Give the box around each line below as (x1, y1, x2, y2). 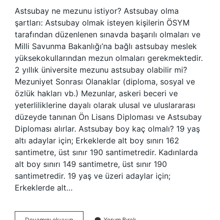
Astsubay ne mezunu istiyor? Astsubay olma (15, 6, 179, 16)
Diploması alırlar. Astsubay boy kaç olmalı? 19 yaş (15, 124, 200, 134)
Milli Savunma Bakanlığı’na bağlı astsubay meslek (15, 41, 197, 51)
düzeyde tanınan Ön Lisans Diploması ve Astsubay (15, 112, 202, 122)
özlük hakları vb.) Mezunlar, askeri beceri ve (15, 88, 178, 98)
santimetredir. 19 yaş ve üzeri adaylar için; (15, 171, 170, 181)
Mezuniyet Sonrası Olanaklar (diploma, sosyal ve (15, 77, 195, 86)
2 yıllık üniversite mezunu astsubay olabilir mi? (15, 65, 187, 75)
